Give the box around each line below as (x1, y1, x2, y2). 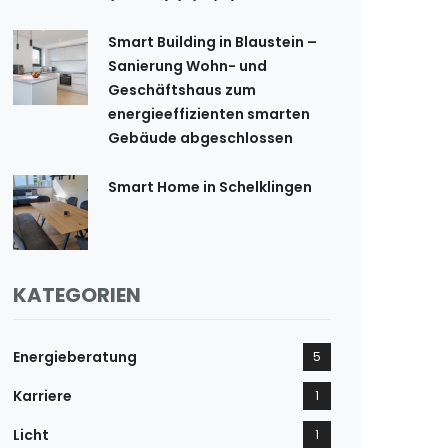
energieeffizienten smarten (108, 104, 310, 124)
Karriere (13, 386, 72, 406)
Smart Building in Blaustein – (108, 32, 317, 52)
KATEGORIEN (13, 281, 141, 309)
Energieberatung (13, 347, 137, 367)
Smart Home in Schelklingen (108, 177, 312, 197)
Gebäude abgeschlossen (108, 128, 293, 148)
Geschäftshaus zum (108, 80, 256, 100)
